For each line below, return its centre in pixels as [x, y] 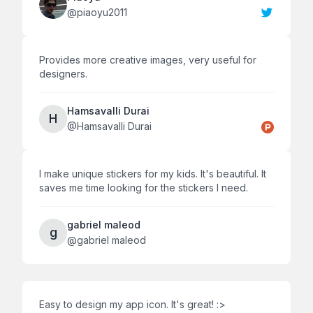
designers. [63, 73]
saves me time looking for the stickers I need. [144, 187]
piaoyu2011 [102, 12]
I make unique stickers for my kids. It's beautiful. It [153, 173]
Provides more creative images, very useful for [148, 59]
